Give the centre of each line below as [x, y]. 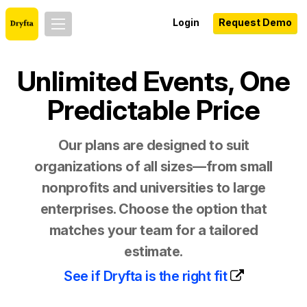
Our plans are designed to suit [153, 145]
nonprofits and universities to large [153, 188]
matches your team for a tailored [153, 230]
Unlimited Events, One [153, 81]
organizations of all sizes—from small [153, 167]
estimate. [153, 251]
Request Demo [255, 22]
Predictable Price [153, 110]
